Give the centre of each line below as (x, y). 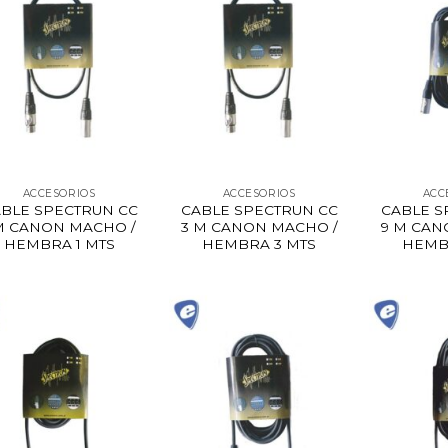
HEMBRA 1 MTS (59, 244)
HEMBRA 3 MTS (259, 244)
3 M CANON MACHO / (259, 227)
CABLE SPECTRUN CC (259, 210)
